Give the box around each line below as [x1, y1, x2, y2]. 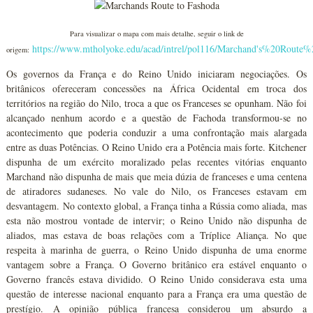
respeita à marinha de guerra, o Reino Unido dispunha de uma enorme [6, 242, 307, 256]
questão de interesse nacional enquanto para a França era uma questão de [6, 286, 307, 300]
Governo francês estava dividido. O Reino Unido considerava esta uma [6, 272, 307, 286]
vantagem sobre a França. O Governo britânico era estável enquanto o [6, 257, 307, 271]
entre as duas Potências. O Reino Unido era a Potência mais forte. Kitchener [6, 140, 307, 154]
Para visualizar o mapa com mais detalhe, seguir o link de [69, 28, 244, 38]
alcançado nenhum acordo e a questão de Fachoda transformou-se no [6, 110, 307, 124]
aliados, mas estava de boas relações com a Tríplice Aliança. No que [6, 228, 307, 242]
